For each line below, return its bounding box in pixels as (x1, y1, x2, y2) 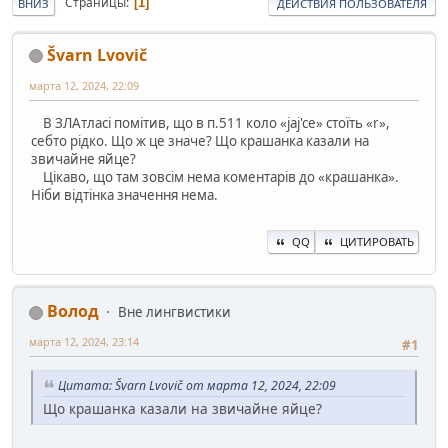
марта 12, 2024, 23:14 (29, 334, 139, 350)
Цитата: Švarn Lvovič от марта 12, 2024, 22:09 (58, 377, 336, 395)
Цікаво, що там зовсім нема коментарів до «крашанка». (31, 167, 399, 186)
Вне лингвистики (118, 303, 231, 322)
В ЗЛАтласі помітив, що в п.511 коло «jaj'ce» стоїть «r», (31, 113, 390, 132)
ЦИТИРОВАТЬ (340, 234, 414, 250)
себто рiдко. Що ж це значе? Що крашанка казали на (31, 131, 369, 150)
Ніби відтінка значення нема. (31, 185, 218, 204)
